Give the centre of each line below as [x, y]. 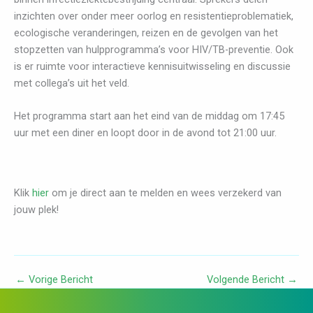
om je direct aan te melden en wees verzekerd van [165, 193]
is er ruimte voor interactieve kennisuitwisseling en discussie [152, 67]
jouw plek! [36, 210]
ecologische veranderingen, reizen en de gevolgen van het [146, 33]
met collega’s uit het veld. [72, 83]
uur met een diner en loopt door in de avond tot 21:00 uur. [145, 133]
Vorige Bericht [59, 279]
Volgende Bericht [247, 279]
